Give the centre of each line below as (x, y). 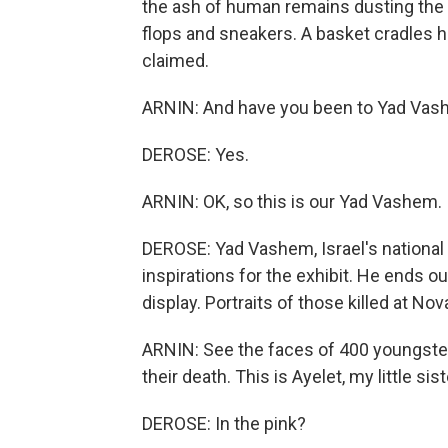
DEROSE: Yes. (195, 154)
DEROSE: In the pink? (224, 423)
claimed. (175, 60)
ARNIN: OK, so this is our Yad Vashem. (292, 201)
